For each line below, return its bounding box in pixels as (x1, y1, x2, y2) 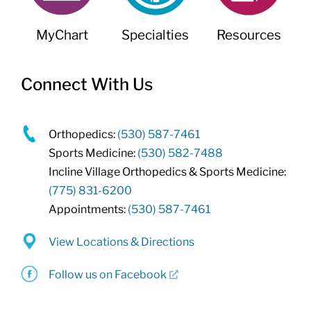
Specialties (121, 27, 190, 44)
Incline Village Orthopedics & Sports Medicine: (49, 165, 287, 179)
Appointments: (49, 203, 128, 217)
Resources (216, 27, 281, 44)
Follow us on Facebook (49, 268, 167, 282)
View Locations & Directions (49, 235, 195, 249)
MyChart (35, 27, 88, 44)
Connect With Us (20, 74, 153, 95)
